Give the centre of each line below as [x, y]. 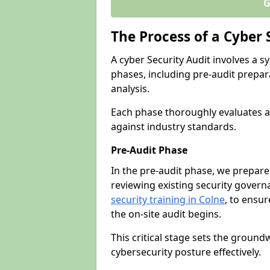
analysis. [131, 89]
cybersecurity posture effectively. [187, 252]
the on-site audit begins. [166, 214]
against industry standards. [174, 127]
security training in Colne [168, 199]
